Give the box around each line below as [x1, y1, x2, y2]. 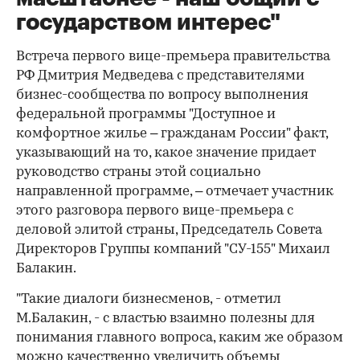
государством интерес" [16, 11, 280, 34]
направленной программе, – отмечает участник [16, 185, 333, 198]
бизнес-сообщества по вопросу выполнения [16, 88, 309, 102]
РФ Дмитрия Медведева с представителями [16, 69, 305, 83]
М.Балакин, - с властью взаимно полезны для [16, 312, 315, 325]
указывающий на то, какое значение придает [16, 146, 316, 160]
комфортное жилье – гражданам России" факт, [16, 127, 328, 141]
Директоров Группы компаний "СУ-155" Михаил [16, 243, 330, 256]
